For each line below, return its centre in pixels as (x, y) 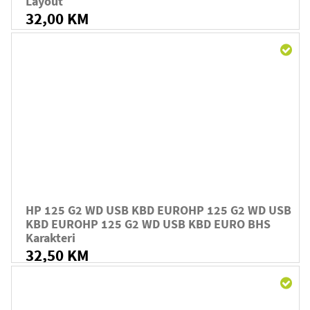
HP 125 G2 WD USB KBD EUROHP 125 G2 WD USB (158, 210)
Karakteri (51, 237)
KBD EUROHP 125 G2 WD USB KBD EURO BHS (148, 224)
